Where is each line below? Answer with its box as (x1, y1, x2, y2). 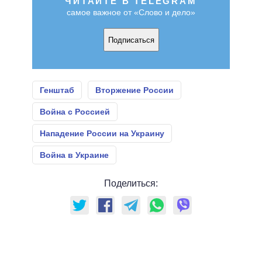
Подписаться (108, 35, 154, 44)
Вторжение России (95, 85, 174, 95)
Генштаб (40, 85, 74, 95)
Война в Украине (40, 150, 109, 160)
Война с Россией (40, 107, 110, 117)
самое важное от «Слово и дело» (67, 8, 195, 18)
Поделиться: (104, 178, 158, 189)
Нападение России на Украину (40, 129, 164, 139)
